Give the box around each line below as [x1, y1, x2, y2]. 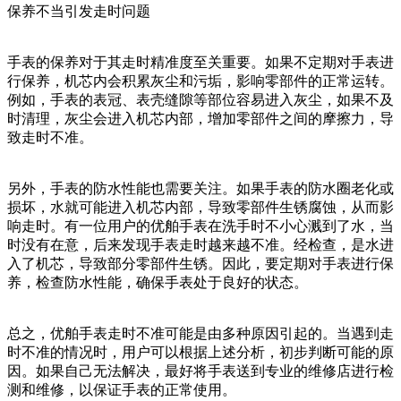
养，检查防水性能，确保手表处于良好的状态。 [7, 274, 308, 290]
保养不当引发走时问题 [7, 3, 150, 19]
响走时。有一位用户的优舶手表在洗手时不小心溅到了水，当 [7, 218, 394, 234]
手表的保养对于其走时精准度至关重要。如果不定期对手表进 [7, 54, 394, 70]
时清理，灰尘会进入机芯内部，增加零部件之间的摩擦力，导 [7, 110, 394, 126]
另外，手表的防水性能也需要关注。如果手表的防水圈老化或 [7, 180, 394, 196]
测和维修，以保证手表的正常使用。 [7, 381, 236, 397]
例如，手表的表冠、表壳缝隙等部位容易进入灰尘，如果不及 [7, 91, 394, 107]
